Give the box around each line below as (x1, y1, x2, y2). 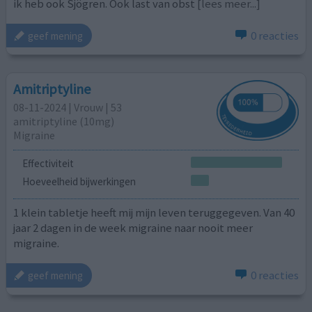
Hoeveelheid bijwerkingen (22, 174, 136, 188)
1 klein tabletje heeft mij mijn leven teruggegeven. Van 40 (13, 205, 295, 221)
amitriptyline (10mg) (13, 114, 115, 129)
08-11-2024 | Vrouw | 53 (13, 100, 123, 115)
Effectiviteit (22, 156, 74, 170)
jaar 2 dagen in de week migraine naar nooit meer (13, 220, 253, 236)
